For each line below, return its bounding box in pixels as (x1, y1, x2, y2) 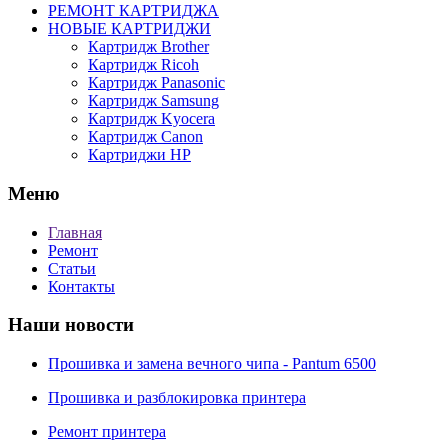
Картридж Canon (88, 128, 203, 146)
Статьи (48, 259, 96, 277)
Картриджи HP (88, 146, 191, 164)
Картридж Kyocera (88, 110, 215, 128)
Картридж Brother (88, 38, 209, 56)
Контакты (48, 277, 115, 295)
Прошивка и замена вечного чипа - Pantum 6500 (48, 355, 376, 373)
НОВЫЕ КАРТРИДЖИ (48, 20, 211, 38)
